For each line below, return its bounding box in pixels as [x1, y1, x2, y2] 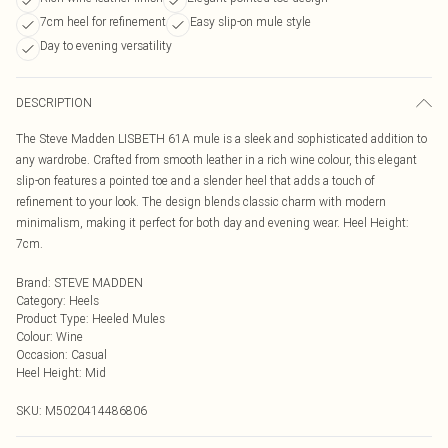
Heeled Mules [92, 311, 165, 326]
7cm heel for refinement [40, 14, 166, 29]
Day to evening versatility [40, 38, 172, 53]
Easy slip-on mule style [190, 14, 311, 29]
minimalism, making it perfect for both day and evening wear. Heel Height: [16, 215, 409, 230]
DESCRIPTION [16, 95, 92, 110]
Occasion [16, 347, 65, 362]
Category [16, 293, 63, 308]
